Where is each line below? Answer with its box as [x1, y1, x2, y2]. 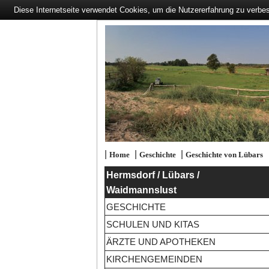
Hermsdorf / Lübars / [106, 168, 199, 182]
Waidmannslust [106, 183, 177, 197]
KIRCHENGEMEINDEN [106, 253, 202, 266]
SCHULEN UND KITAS [106, 217, 199, 231]
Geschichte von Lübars [185, 151, 263, 159]
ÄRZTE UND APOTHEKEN [106, 235, 216, 249]
